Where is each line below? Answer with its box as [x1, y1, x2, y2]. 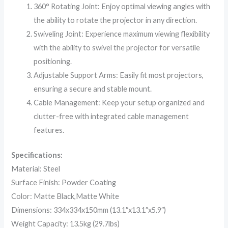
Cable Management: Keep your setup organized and [34, 98, 205, 107]
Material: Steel [11, 164, 61, 174]
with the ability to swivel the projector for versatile [34, 43, 201, 52]
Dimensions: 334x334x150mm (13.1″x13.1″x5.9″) [11, 206, 166, 215]
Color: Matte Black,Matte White [11, 192, 120, 201]
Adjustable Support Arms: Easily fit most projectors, [34, 71, 204, 80]
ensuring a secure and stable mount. [34, 84, 152, 94]
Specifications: [11, 151, 63, 160]
